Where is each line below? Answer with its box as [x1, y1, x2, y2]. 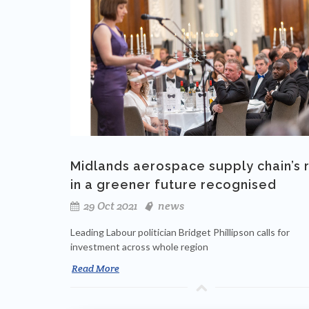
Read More [72, 262, 119, 275]
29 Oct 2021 [81, 199, 137, 214]
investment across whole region [70, 241, 208, 253]
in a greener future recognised [70, 177, 277, 192]
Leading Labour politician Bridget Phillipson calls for [70, 226, 290, 239]
